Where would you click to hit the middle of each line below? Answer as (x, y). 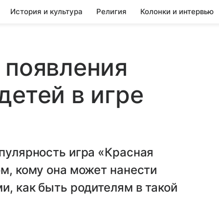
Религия (111, 11)
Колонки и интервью (177, 11)
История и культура (46, 11)
